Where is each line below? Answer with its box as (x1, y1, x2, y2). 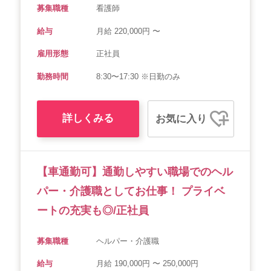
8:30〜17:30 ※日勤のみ (96, 71, 180, 81)
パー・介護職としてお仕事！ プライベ (37, 185, 225, 197)
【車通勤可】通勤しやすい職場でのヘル (37, 166, 233, 178)
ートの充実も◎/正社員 (37, 204, 149, 217)
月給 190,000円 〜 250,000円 (96, 259, 198, 269)
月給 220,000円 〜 (96, 26, 171, 36)
